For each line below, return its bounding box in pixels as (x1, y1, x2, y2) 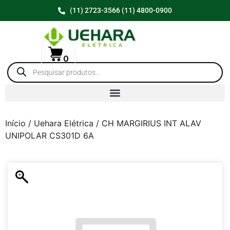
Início (5, 118, 26, 128)
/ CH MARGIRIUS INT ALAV (93, 118, 201, 128)
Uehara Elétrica (34, 118, 93, 128)
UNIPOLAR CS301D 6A (5, 130, 94, 141)
